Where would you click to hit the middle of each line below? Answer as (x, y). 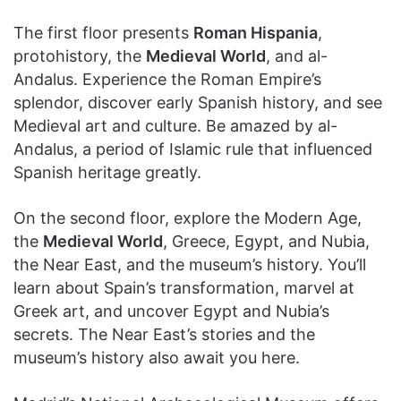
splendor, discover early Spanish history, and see (198, 102)
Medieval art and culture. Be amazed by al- (175, 126)
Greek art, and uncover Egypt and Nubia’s (171, 311)
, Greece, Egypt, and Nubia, (266, 241)
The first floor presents (103, 33)
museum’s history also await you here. (157, 358)
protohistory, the (80, 56)
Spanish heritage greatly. (107, 172)
